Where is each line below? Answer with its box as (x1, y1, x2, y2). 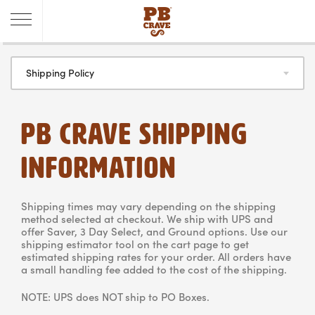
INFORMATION (21, 152, 176, 184)
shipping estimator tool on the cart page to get (21, 236, 249, 251)
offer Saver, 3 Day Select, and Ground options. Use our (21, 224, 288, 238)
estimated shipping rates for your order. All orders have (21, 249, 291, 264)
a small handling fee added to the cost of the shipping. (21, 262, 287, 276)
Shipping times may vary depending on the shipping (21, 198, 276, 213)
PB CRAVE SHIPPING (21, 118, 247, 150)
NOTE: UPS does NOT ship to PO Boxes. (21, 289, 210, 304)
